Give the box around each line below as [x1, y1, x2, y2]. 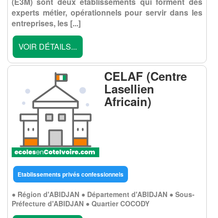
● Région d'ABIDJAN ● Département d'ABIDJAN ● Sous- [12, 189, 195, 199]
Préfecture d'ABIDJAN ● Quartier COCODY [12, 199, 149, 208]
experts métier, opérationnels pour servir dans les [12, 7, 202, 18]
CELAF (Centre [104, 68, 187, 84]
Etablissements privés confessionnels [18, 170, 124, 179]
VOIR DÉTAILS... [18, 41, 77, 52]
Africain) [104, 93, 151, 109]
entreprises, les [12, 18, 70, 29]
